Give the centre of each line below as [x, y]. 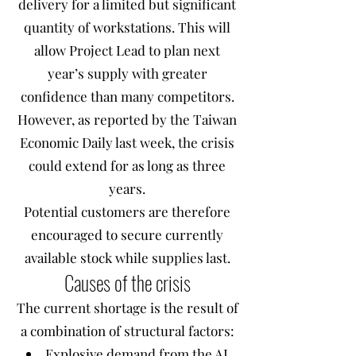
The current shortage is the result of [127, 308]
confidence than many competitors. [127, 96]
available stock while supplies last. [127, 257]
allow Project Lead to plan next [127, 50]
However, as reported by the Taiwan [127, 119]
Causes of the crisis [127, 282]
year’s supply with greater [127, 73]
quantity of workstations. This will [127, 27]
